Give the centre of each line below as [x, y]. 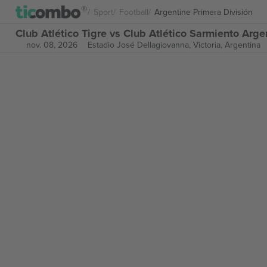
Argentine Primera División [204, 12]
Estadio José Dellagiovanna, [140, 45]
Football [134, 12]
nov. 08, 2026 [52, 45]
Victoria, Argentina [226, 45]
